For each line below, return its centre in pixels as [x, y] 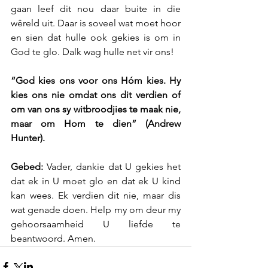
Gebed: [29, 167]
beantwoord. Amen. [53, 238]
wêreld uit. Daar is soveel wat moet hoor [96, 23]
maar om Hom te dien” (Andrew [96, 124]
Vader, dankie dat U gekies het [114, 167]
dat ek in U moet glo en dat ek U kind [96, 181]
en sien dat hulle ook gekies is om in [96, 37]
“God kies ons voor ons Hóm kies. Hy [96, 80]
